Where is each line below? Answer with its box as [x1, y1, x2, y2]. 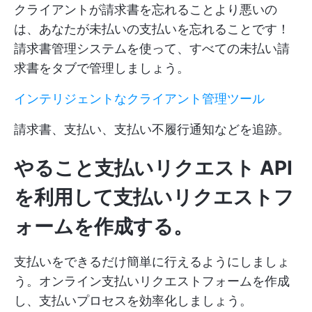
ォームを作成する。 [14, 214, 193, 239]
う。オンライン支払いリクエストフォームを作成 [14, 274, 290, 289]
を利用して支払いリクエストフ [14, 185, 294, 210]
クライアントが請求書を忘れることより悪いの [14, 2, 277, 17]
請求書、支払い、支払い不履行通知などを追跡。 [14, 122, 290, 137]
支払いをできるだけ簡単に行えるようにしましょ [14, 254, 290, 270]
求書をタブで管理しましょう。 [14, 61, 189, 76]
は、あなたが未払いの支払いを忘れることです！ [14, 22, 290, 37]
